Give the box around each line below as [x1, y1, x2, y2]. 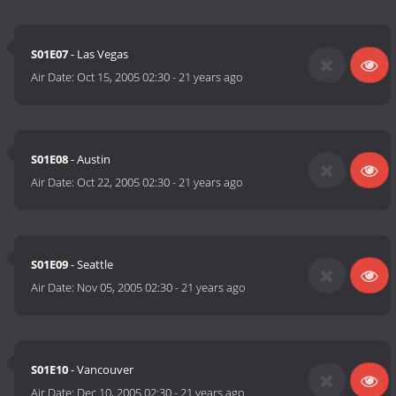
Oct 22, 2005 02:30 [77, 174, 171, 191]
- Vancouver [68, 362, 134, 378]
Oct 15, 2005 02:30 [77, 69, 171, 86]
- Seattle [68, 256, 114, 273]
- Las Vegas [68, 46, 129, 63]
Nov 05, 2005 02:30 [77, 279, 173, 296]
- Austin [68, 151, 111, 168]
